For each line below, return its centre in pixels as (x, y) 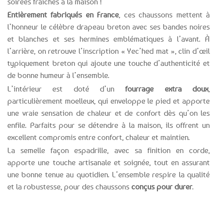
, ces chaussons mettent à (164, 15)
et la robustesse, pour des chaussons (69, 187)
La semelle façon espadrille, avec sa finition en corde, (108, 150)
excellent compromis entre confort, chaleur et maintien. (99, 137)
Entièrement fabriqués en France (63, 15)
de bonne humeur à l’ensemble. (58, 75)
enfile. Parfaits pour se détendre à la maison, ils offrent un (108, 125)
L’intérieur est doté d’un (66, 88)
